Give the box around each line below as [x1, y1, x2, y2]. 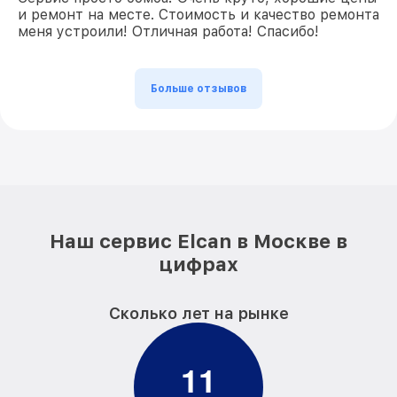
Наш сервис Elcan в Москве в [50, 230, 347, 253]
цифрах [159, 253, 238, 276]
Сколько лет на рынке [108, 304, 289, 323]
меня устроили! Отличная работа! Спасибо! [18, 23, 319, 40]
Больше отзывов [151, 82, 246, 95]
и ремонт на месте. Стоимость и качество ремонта [18, 6, 379, 23]
